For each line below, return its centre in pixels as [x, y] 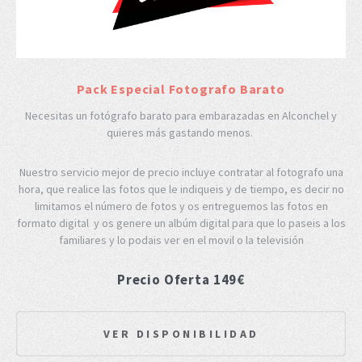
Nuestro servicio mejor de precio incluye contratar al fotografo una [181, 173]
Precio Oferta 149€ [181, 280]
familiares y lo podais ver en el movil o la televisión [181, 240]
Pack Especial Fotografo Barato [181, 89]
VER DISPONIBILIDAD [181, 334]
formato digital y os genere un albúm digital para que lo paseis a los [181, 223]
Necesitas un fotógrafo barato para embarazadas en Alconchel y [181, 116]
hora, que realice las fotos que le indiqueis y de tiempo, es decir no [181, 189]
